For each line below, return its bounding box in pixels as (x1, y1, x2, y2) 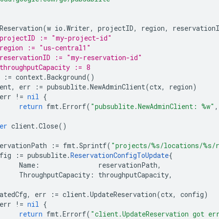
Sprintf (79, 141, 107, 150)
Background (47, 72, 86, 82)
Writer (66, 23, 90, 33)
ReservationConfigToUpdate (70, 151, 169, 160)
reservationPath (98, 160, 157, 170)
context (16, 72, 43, 82)
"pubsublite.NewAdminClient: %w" (90, 102, 215, 111)
